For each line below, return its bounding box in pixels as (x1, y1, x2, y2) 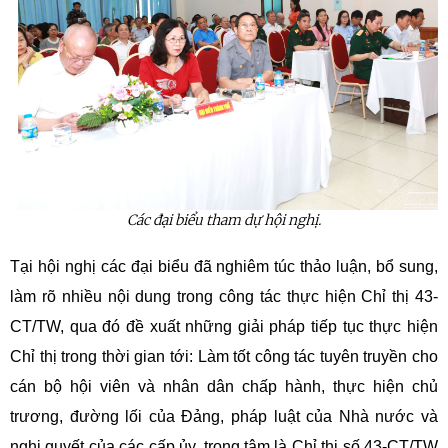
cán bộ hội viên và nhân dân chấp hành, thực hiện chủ (10, 378, 438, 396)
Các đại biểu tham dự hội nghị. (127, 211, 321, 230)
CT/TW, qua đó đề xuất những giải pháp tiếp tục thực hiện (10, 318, 438, 336)
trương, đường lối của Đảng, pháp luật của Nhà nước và (10, 408, 438, 426)
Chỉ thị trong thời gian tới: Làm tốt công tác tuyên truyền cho (10, 348, 438, 366)
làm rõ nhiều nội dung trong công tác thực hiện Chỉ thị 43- (10, 288, 438, 306)
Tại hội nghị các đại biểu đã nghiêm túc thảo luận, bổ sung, (10, 258, 438, 276)
